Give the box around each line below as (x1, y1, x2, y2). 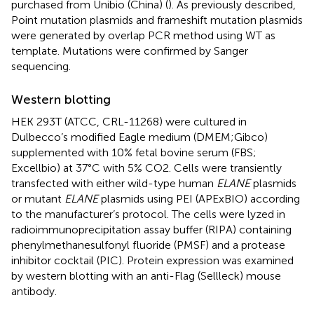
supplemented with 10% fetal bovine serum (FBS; (11, 145, 257, 159)
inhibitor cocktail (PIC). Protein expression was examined (11, 253, 294, 267)
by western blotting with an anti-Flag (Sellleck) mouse (11, 268, 281, 282)
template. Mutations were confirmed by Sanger (11, 43, 248, 57)
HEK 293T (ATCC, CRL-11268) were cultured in (11, 114, 247, 128)
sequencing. (11, 59, 71, 73)
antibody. (11, 284, 57, 298)
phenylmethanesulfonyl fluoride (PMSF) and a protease (11, 238, 285, 252)
